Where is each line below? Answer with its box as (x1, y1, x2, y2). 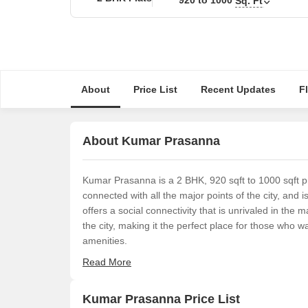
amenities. (82, 235, 127, 246)
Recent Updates (200, 84, 276, 95)
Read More (82, 256, 131, 267)
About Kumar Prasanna (82, 133, 220, 148)
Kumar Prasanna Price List (82, 291, 240, 306)
